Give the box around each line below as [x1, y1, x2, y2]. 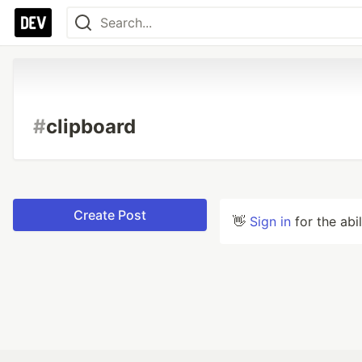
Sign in [250, 213, 291, 229]
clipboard [46, 115, 136, 138]
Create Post [74, 207, 146, 223]
